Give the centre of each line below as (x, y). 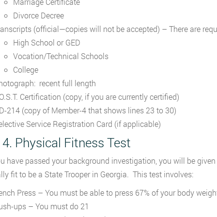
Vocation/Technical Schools (61, 56)
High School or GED (46, 42)
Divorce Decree (38, 15)
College (25, 70)
